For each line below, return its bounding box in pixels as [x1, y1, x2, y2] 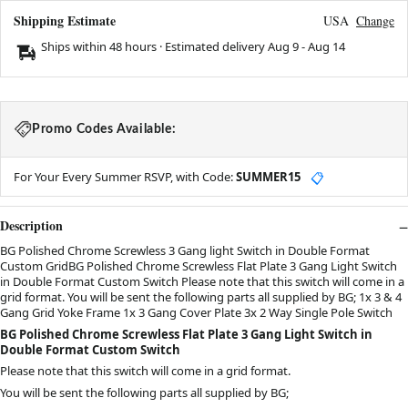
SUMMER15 [236, 168, 301, 186]
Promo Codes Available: [32, 123, 177, 137]
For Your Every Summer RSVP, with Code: [14, 168, 236, 186]
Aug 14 [308, 38, 345, 56]
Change [356, 12, 394, 30]
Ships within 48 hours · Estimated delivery [41, 38, 268, 56]
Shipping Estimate [14, 11, 116, 31]
